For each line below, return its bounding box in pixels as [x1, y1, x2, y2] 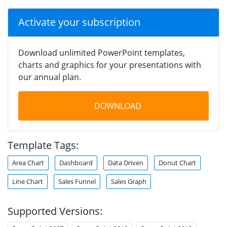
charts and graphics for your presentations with [18, 59, 201, 70]
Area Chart [12, 158, 44, 167]
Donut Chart [159, 158, 196, 167]
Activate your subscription [18, 15, 140, 29]
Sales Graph [111, 176, 146, 186]
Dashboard [59, 158, 93, 167]
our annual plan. [18, 71, 81, 83]
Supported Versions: [8, 204, 102, 218]
